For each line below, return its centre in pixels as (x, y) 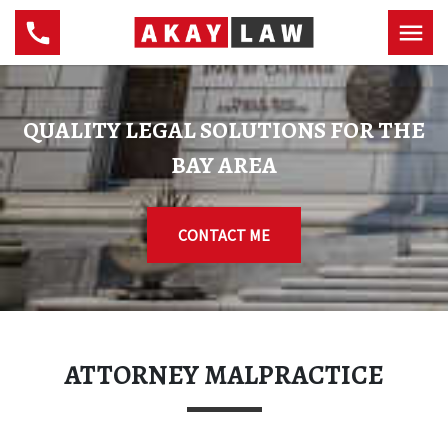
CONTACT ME (224, 235)
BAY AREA (224, 165)
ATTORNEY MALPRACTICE (224, 375)
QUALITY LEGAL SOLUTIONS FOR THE (224, 130)
